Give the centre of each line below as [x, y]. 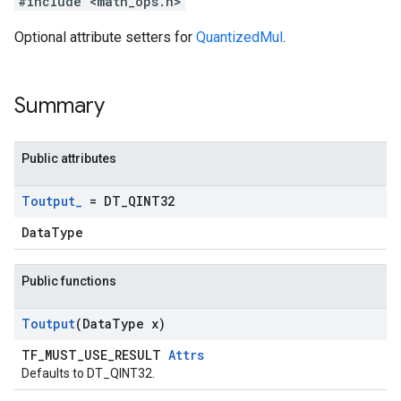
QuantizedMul [239, 37]
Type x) [139, 324]
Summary [60, 106]
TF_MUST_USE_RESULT [95, 355]
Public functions [69, 281]
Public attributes [69, 158]
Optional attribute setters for [105, 37]
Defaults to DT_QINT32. [88, 373]
